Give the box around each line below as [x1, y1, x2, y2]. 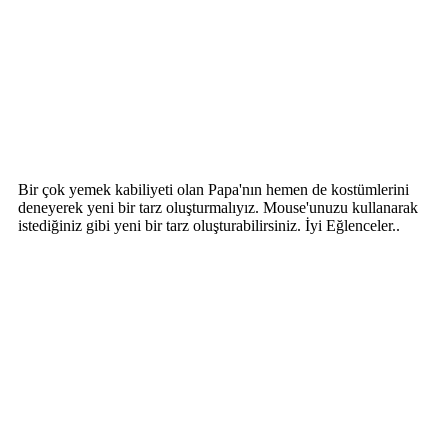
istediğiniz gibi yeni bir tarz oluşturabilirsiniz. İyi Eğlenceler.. [18, 216, 400, 234]
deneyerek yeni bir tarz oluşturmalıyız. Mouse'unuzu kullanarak [18, 198, 418, 216]
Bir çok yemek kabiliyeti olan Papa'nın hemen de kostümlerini [18, 180, 409, 198]
